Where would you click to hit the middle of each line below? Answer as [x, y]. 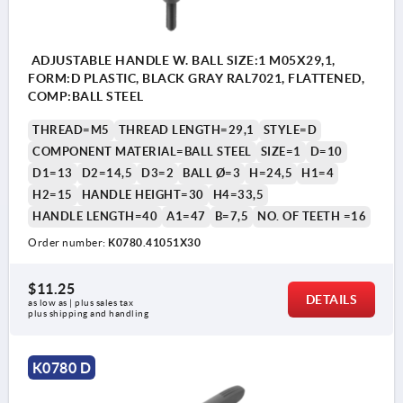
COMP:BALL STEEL [86, 97]
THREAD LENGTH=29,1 [186, 130]
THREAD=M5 [71, 130]
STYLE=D [290, 130]
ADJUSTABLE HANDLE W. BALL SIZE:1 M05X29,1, [182, 61]
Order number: [68, 243]
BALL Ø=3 [211, 174]
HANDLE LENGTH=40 [95, 217]
